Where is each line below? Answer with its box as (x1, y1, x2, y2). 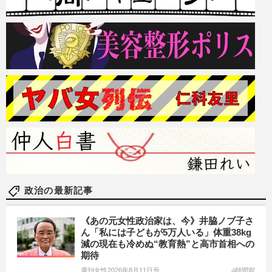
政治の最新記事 (24, 185, 93, 196)
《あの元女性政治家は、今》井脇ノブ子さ (81, 216, 254, 226)
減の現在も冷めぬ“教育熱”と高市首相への (81, 239, 254, 250)
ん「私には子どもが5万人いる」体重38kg (81, 227, 251, 238)
